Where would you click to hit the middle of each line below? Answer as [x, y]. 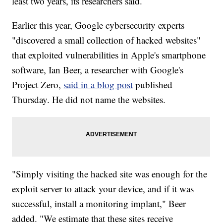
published [154, 85]
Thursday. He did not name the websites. [89, 100]
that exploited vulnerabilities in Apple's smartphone [109, 55]
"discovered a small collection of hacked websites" [107, 40]
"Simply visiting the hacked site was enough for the [110, 174]
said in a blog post [98, 85]
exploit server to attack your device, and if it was [103, 189]
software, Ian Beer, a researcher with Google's [98, 70]
